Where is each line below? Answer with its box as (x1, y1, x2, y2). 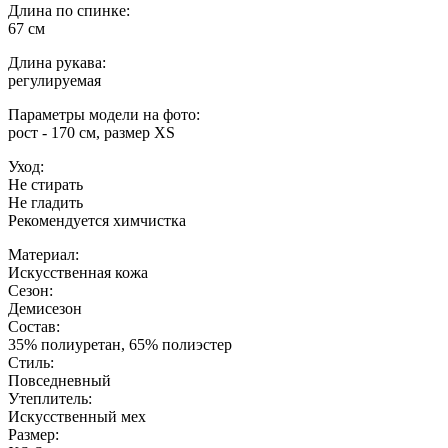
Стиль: (8, 353, 54, 371)
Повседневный (8, 371, 111, 389)
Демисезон (8, 299, 82, 317)
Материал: (8, 245, 79, 263)
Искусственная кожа (8, 263, 148, 281)
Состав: (8, 317, 60, 335)
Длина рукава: (8, 53, 106, 71)
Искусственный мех (8, 407, 146, 425)
